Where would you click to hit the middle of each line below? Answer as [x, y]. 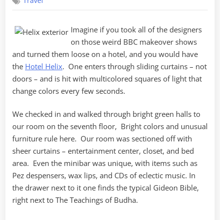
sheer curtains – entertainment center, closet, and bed [103, 151]
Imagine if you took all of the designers [136, 29]
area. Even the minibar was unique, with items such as [105, 163]
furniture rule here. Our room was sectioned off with [102, 139]
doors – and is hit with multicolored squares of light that [107, 78]
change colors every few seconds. [69, 91]
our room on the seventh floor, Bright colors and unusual [110, 126]
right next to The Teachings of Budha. [75, 200]
